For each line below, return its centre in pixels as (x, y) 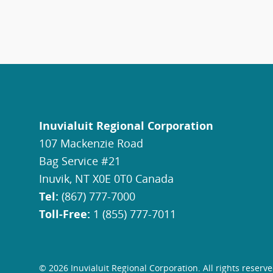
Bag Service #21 (80, 161)
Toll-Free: (65, 214)
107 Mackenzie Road (91, 143)
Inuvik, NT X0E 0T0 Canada (106, 179)
